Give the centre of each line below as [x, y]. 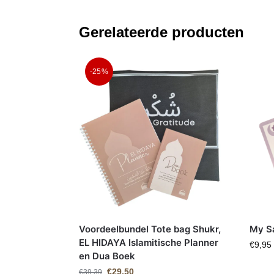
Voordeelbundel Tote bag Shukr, [150, 229]
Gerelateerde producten [161, 32]
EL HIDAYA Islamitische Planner [148, 242]
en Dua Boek [107, 256]
